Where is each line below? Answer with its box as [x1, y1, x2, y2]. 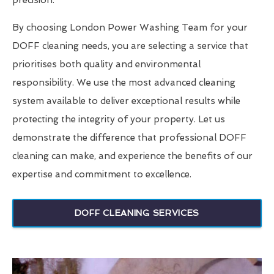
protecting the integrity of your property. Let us [12, 114, 225, 125]
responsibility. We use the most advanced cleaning [12, 77, 235, 89]
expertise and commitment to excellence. [12, 169, 191, 180]
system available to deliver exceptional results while [12, 95, 240, 107]
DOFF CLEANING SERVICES [74, 208, 200, 218]
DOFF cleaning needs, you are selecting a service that [12, 40, 248, 52]
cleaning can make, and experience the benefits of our [12, 150, 253, 162]
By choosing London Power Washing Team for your [12, 22, 248, 34]
